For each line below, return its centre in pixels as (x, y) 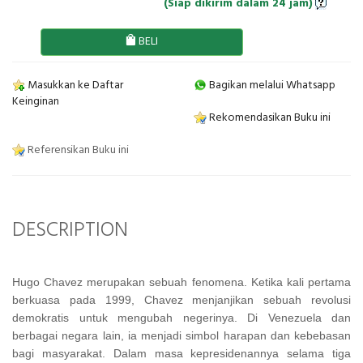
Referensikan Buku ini (77, 150)
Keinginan (36, 101)
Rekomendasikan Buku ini (269, 117)
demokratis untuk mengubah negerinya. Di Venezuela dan (181, 317)
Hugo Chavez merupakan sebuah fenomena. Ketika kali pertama (181, 282)
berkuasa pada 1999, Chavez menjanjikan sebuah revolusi (181, 299)
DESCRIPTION (70, 230)
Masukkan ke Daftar (74, 85)
